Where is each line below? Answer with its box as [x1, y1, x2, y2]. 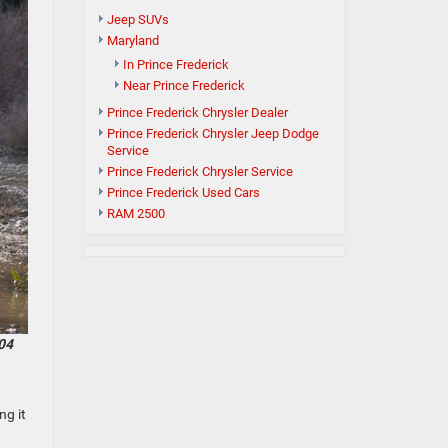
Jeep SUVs [106, 12, 169, 27]
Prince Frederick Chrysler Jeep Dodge [106, 126, 319, 141]
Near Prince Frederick [122, 78, 245, 93]
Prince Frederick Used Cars [106, 185, 260, 200]
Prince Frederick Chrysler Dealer [106, 105, 288, 120]
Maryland [106, 33, 159, 48]
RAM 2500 [106, 206, 165, 221]
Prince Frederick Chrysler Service [106, 164, 293, 179]
